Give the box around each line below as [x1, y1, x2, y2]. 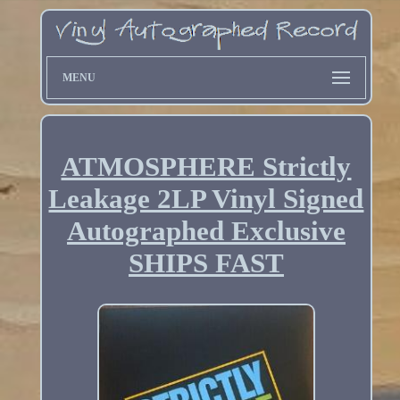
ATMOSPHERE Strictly [61, 150, 352, 182]
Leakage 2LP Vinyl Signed [48, 182, 364, 214]
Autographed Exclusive [66, 214, 346, 246]
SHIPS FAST [128, 246, 284, 279]
